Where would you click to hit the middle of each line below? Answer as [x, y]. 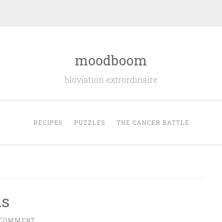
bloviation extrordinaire [111, 80]
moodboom [111, 60]
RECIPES [48, 122]
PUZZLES [89, 122]
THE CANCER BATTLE [153, 122]
